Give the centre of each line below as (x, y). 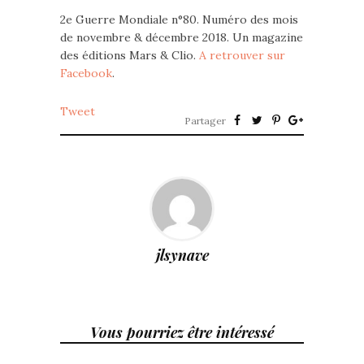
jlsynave (182, 256)
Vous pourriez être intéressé (182, 333)
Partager (205, 121)
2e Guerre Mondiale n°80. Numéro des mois (179, 20)
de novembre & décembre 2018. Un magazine (182, 38)
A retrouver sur (242, 56)
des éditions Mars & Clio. (130, 56)
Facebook (86, 74)
